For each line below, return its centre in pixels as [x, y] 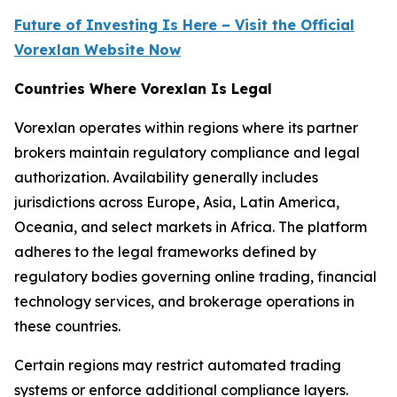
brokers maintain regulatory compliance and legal [187, 153]
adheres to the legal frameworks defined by [165, 252]
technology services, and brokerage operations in [184, 302]
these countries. [67, 327]
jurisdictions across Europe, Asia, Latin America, [177, 202]
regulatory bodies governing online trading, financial [195, 277]
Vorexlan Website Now [97, 50]
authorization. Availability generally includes [166, 178]
